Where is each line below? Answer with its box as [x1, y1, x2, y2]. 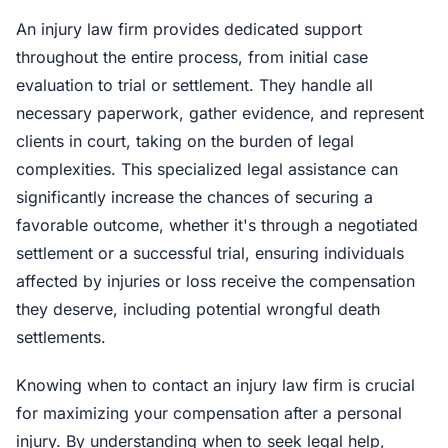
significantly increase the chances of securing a [16, 187, 373, 207]
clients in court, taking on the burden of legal [16, 131, 354, 151]
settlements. [16, 327, 106, 347]
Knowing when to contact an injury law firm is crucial [16, 375, 415, 395]
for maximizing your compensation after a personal [16, 403, 402, 423]
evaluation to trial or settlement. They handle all [16, 75, 373, 95]
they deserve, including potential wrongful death [16, 299, 380, 319]
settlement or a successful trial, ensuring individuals [16, 243, 404, 263]
